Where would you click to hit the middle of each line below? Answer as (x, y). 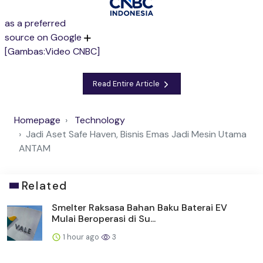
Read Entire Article (127, 83)
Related (44, 186)
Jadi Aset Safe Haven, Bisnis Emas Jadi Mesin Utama (136, 134)
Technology (100, 120)
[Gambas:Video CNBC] (52, 52)
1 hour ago (81, 237)
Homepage (37, 120)
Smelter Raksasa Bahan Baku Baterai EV (139, 207)
